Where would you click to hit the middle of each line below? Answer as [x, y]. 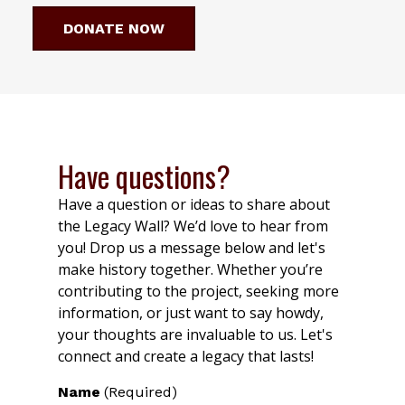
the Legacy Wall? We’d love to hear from [193, 226]
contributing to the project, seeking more [198, 292]
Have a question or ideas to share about [194, 205]
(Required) [141, 392]
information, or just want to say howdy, [191, 313]
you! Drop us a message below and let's [192, 248]
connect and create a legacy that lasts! [186, 357]
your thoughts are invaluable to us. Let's [195, 335]
